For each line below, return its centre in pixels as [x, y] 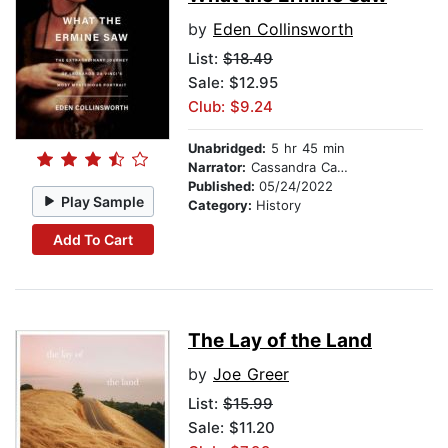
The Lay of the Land [280, 341]
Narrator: [217, 167]
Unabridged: [227, 148]
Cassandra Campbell [291, 167]
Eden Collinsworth [283, 29]
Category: [222, 205]
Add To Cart [92, 239]
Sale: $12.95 [233, 83]
